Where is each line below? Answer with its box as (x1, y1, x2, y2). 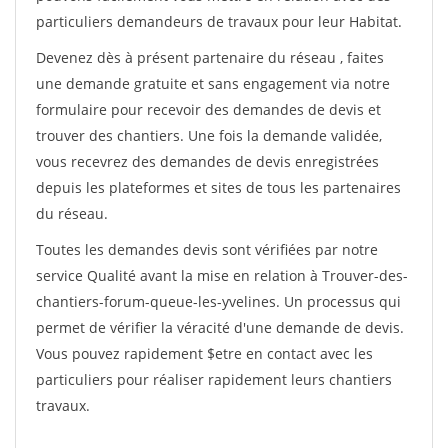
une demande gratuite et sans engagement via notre (36, 74, 390, 93)
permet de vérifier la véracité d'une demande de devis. (36, 318, 404, 337)
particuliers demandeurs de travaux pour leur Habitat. (36, 12, 402, 31)
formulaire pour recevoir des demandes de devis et (36, 100, 381, 119)
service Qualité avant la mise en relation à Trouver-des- (36, 266, 408, 285)
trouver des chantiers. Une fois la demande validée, (36, 126, 382, 145)
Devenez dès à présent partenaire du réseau (36, 48, 340, 67)
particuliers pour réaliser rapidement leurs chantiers (36, 370, 392, 389)
